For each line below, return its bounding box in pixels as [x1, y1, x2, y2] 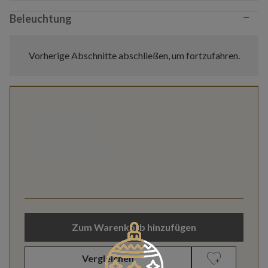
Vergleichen [82, 252, 134, 264]
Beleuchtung [10, 12, 72, 26]
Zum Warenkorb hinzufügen [72, 221, 196, 233]
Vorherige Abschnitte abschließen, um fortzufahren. [28, 50, 240, 62]
